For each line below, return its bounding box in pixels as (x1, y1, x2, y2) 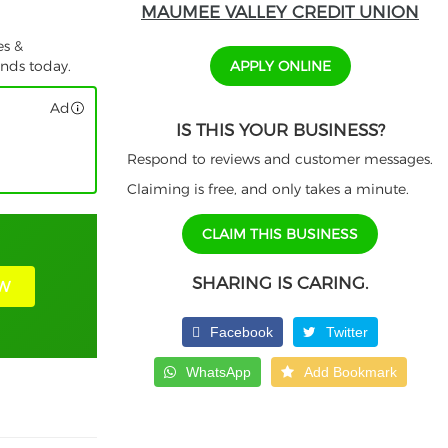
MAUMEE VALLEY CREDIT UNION (141, 2, 419, 23)
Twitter (326, 324, 368, 341)
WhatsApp (185, 364, 251, 381)
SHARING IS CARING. (192, 273, 368, 294)
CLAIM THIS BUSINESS (202, 225, 358, 244)
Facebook (210, 324, 273, 341)
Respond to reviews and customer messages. (127, 150, 433, 169)
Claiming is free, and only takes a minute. (127, 180, 409, 199)
